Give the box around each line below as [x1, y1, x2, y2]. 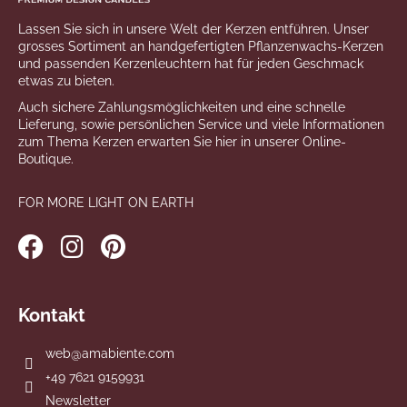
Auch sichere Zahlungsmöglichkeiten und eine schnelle [18, 100, 345, 115]
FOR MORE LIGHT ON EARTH [18, 195, 194, 211]
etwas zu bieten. [18, 74, 114, 89]
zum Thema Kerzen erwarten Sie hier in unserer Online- [18, 134, 346, 150]
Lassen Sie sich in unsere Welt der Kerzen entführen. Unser [18, 22, 369, 37]
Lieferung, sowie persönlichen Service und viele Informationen [18, 117, 384, 133]
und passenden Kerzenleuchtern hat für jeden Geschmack [18, 56, 363, 72]
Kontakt [18, 304, 85, 327]
